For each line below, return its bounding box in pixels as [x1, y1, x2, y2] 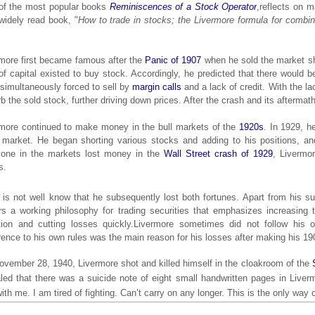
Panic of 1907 [145, 54, 202, 65]
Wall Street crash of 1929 [164, 148, 273, 159]
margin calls [132, 81, 182, 92]
